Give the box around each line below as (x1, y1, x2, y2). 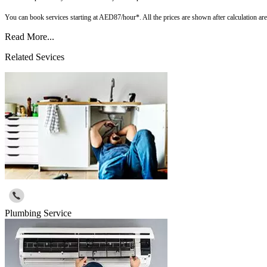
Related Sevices (5, 52, 64, 63)
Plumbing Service (5, 208, 72, 219)
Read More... (5, 32, 54, 42)
